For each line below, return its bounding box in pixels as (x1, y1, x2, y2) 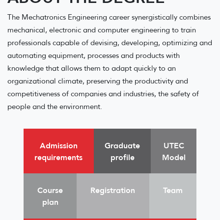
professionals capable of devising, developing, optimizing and (7, 38, 212, 47)
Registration (90, 185, 136, 195)
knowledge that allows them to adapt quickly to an (7, 63, 176, 73)
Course (37, 185, 63, 195)
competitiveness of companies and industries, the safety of (7, 89, 199, 98)
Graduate (105, 140, 140, 150)
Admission (39, 140, 78, 150)
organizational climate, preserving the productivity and (7, 76, 188, 85)
